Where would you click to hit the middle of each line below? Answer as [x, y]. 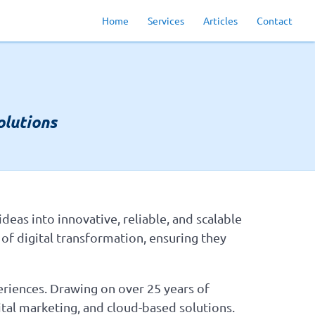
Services [166, 20]
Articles [220, 20]
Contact [275, 20]
